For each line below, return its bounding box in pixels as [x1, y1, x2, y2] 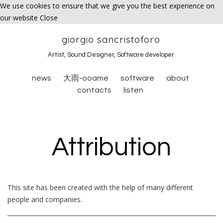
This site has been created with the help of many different [7, 183, 193, 192]
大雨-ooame [63, 74, 109, 82]
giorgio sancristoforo [62, 33, 160, 45]
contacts [77, 86, 111, 94]
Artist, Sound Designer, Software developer [48, 51, 174, 58]
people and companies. [7, 195, 82, 204]
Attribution [52, 134, 171, 161]
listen [123, 86, 143, 94]
